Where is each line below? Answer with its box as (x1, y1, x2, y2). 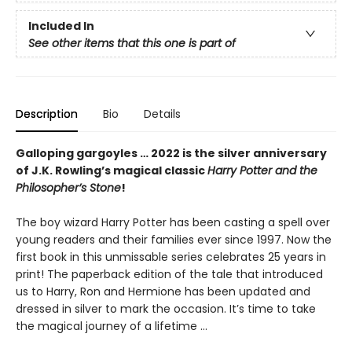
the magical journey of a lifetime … (16, 318, 207, 335)
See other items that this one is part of (28, 35, 236, 52)
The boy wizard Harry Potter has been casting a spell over (16, 214, 330, 231)
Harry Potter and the (207, 163, 317, 179)
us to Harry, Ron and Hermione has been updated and (16, 284, 310, 300)
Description (16, 106, 78, 123)
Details (144, 106, 181, 123)
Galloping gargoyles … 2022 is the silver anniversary (16, 145, 327, 162)
